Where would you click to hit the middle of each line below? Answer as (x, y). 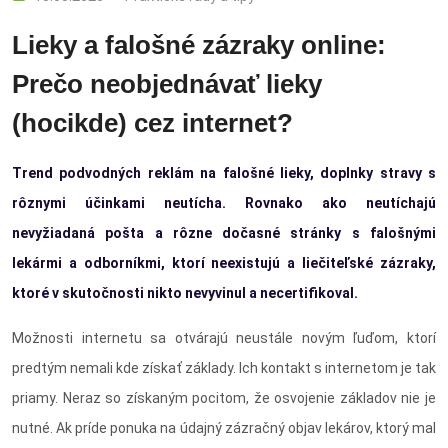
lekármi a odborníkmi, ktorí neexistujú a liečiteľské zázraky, (224, 263)
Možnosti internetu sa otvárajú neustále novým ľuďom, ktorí (224, 338)
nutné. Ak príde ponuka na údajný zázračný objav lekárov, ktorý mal (224, 428)
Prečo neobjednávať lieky (167, 84)
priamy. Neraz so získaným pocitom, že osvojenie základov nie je (224, 398)
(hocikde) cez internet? (152, 123)
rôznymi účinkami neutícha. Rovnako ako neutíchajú (224, 203)
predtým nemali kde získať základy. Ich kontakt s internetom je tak (224, 368)
